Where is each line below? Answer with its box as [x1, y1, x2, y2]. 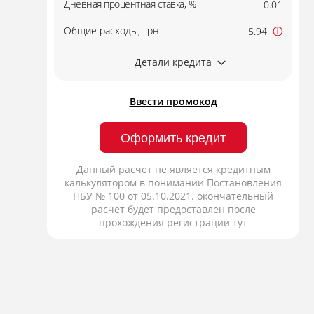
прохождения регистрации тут [99, 216, 247, 229]
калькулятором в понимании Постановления [64, 176, 282, 189]
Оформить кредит [121, 131, 226, 145]
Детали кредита [135, 55, 212, 69]
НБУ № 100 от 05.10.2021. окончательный [73, 189, 273, 203]
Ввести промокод [129, 95, 217, 108]
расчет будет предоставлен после [90, 203, 256, 216]
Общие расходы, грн [64, 24, 159, 37]
